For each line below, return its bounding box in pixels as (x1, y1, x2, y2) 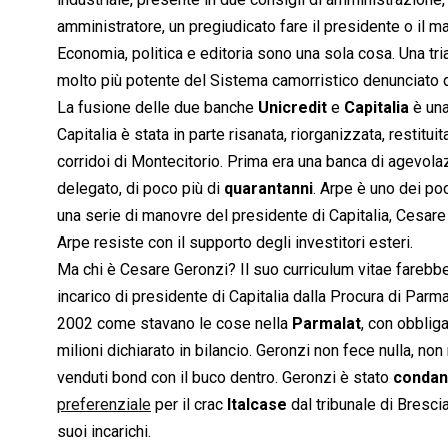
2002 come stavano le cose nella (57, 313, 292, 333)
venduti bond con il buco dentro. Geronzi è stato (57, 367, 393, 387)
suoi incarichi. (57, 421, 151, 441)
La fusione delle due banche (57, 97, 258, 117)
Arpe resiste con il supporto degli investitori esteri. (57, 232, 413, 252)
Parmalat (292, 313, 361, 333)
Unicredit (258, 97, 327, 117)
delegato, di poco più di (57, 178, 224, 198)
